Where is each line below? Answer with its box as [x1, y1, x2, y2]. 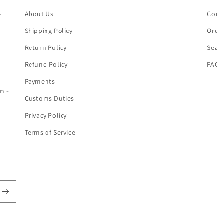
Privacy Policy [24, 111, 67, 120]
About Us [24, 9, 54, 18]
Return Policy [24, 43, 67, 52]
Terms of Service [24, 128, 76, 137]
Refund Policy [24, 60, 68, 69]
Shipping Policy [24, 26, 73, 35]
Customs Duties [24, 94, 75, 103]
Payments [24, 77, 55, 86]
